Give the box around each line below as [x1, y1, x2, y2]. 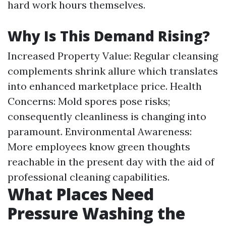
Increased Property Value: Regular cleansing [8, 49, 218, 62]
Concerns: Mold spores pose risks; [8, 95, 170, 107]
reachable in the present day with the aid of [8, 155, 214, 168]
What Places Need [8, 183, 154, 205]
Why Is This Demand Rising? [8, 26, 210, 45]
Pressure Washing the [8, 202, 185, 224]
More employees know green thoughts [8, 140, 190, 153]
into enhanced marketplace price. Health [8, 80, 202, 92]
